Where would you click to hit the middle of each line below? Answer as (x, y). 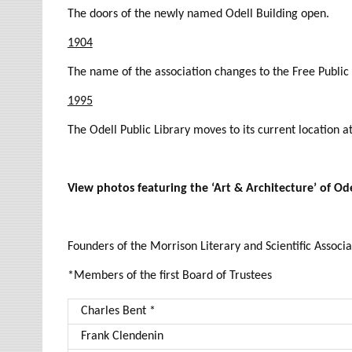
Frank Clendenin (122, 337)
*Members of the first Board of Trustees (169, 276)
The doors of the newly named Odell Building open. (198, 15)
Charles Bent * (118, 312)
